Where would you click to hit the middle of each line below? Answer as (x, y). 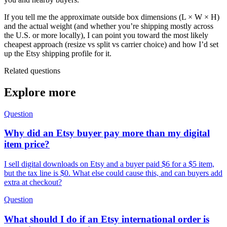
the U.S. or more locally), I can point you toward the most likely (106, 35)
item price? (27, 144)
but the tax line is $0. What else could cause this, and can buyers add (113, 173)
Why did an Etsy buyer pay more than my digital (107, 133)
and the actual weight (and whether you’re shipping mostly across (109, 26)
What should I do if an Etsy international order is (107, 219)
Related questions (32, 70)
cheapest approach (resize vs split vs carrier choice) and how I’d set (111, 44)
